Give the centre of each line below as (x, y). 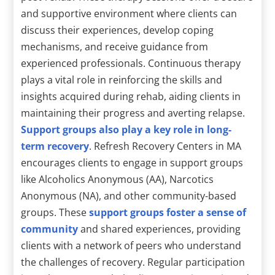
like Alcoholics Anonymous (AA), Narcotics (118, 179)
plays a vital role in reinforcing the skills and (122, 79)
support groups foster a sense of (168, 212)
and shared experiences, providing (160, 229)
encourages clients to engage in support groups (132, 162)
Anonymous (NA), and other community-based (129, 196)
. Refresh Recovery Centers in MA (165, 146)
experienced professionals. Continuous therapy (131, 63)
